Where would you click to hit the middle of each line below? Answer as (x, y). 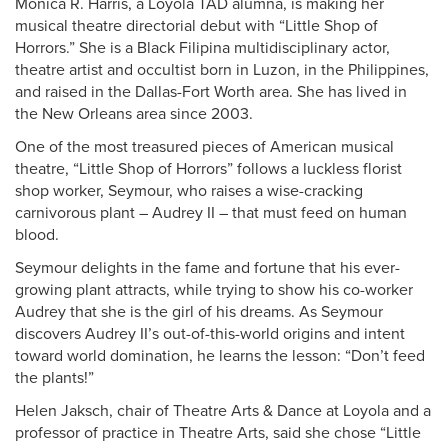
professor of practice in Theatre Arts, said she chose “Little (218, 433)
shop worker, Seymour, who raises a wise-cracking (189, 191)
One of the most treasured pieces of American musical (204, 147)
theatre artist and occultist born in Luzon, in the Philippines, (222, 70)
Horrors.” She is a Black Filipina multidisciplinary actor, (202, 48)
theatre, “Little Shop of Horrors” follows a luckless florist (208, 169)
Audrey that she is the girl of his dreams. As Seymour (199, 312)
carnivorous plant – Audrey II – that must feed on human (211, 213)
